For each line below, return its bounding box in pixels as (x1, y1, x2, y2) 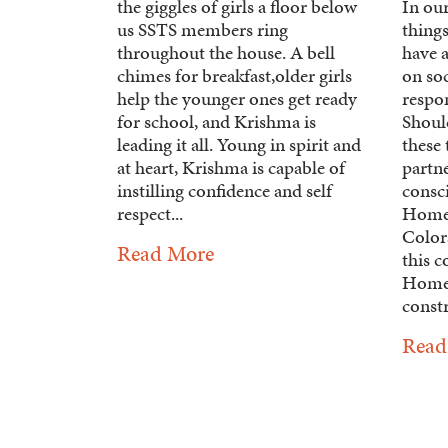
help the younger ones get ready (117, 85, 357, 113)
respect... (117, 200, 183, 228)
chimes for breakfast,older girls (117, 62, 352, 90)
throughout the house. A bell (117, 39, 335, 67)
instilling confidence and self (117, 177, 332, 205)
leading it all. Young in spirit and (117, 131, 361, 159)
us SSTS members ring (117, 16, 288, 44)
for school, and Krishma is (117, 108, 316, 136)
